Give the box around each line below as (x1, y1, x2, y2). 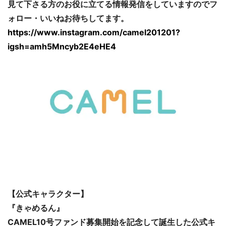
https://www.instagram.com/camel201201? (8, 27, 180, 37)
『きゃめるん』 (8, 202, 64, 213)
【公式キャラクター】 (8, 188, 88, 199)
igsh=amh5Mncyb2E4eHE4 (8, 41, 116, 51)
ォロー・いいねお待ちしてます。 (8, 13, 129, 23)
